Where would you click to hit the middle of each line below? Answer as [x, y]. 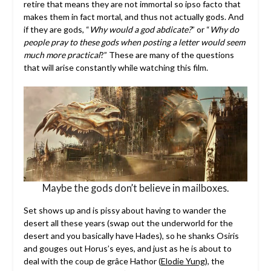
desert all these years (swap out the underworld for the [128, 223]
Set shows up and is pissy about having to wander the [125, 211]
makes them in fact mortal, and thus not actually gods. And [133, 17]
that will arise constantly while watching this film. [116, 68]
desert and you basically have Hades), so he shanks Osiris [131, 236]
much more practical [62, 55]
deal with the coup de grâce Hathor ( [92, 261]
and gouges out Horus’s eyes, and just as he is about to [127, 249]
